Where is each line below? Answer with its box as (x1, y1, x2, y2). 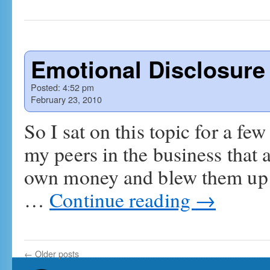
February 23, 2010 (31, 93, 102, 105)
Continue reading (49, 186, 195, 213)
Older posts (33, 247, 79, 260)
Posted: (31, 81, 60, 93)
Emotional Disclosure (31, 52, 265, 86)
